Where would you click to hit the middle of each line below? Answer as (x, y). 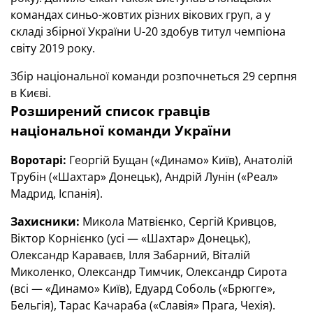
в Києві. (31, 93)
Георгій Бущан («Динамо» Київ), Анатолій (180, 160)
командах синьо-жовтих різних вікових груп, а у (140, 14)
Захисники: (46, 221)
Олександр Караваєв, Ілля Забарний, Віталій (130, 255)
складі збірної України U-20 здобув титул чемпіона (148, 31)
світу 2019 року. (53, 48)
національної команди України (121, 130)
